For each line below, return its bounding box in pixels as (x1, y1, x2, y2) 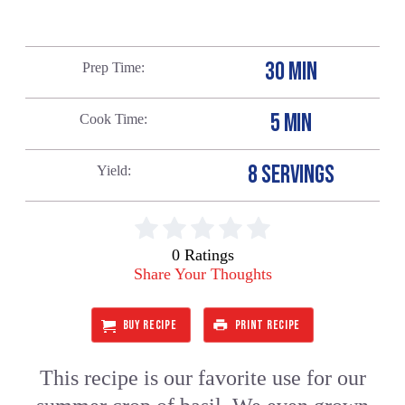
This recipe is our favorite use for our (39, 366, 366, 391)
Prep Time (82, 59, 142, 75)
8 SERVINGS (248, 159, 334, 190)
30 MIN (265, 56, 317, 87)
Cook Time (80, 110, 145, 127)
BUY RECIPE (122, 317, 177, 334)
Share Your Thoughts (133, 264, 272, 283)
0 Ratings (171, 245, 234, 264)
